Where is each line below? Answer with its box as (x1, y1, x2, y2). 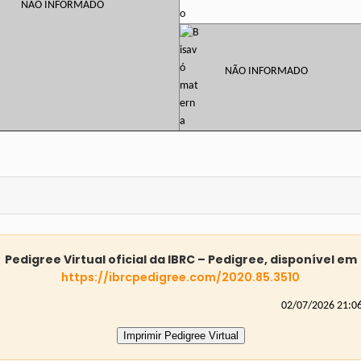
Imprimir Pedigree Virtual (122, 330, 239, 342)
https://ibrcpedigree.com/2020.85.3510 (61, 269, 300, 285)
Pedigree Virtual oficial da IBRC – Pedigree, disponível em (4, 251, 357, 268)
